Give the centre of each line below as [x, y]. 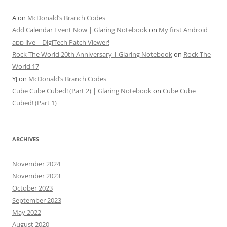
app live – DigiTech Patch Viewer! [61, 42]
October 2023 [32, 188]
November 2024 [36, 164]
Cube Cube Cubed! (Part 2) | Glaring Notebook [82, 91]
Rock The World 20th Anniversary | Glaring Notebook [92, 54]
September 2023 [37, 200]
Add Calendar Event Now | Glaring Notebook [80, 30]
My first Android [183, 30]
